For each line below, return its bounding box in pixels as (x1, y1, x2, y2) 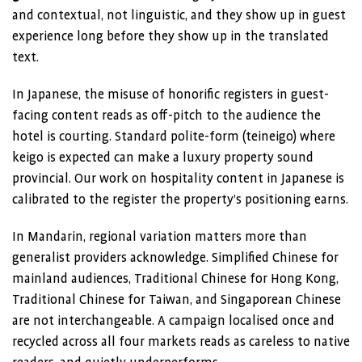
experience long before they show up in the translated (12, 29, 329, 44)
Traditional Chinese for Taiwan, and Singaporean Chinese (12, 293, 341, 307)
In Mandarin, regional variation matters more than (12, 229, 307, 244)
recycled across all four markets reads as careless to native (12, 335, 350, 349)
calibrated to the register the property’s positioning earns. (12, 192, 348, 207)
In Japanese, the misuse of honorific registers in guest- (12, 87, 329, 102)
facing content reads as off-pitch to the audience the (12, 108, 321, 123)
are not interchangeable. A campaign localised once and (12, 314, 335, 328)
